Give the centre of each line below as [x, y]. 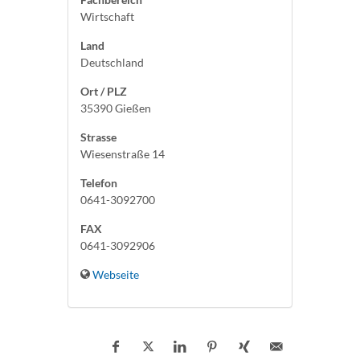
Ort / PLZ [104, 91]
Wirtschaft [107, 16]
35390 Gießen [116, 108]
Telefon [99, 183]
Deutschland [112, 62]
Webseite [116, 274]
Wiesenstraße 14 [123, 154]
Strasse [98, 137]
